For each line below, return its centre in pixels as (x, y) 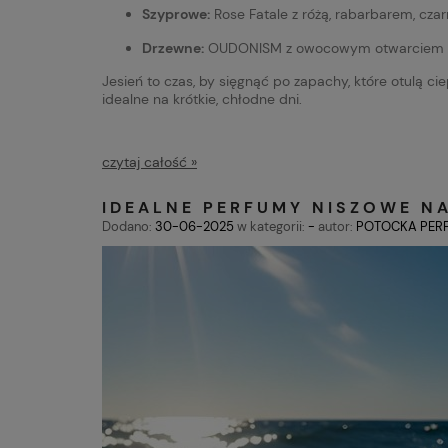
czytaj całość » (149, 161)
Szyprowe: (176, 13)
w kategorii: (271, 227)
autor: (335, 227)
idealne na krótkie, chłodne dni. (202, 98)
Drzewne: (173, 47)
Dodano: (128, 227)
